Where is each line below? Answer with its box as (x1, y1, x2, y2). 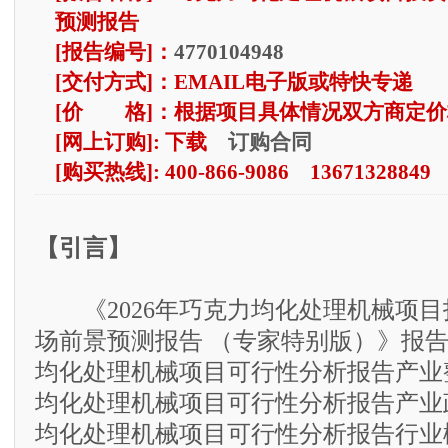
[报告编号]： (54, 41, 174, 63)
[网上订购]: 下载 (54, 131, 228, 153)
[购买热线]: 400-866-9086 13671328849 (54, 161, 431, 183)
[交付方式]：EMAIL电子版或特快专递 (54, 71, 418, 93)
